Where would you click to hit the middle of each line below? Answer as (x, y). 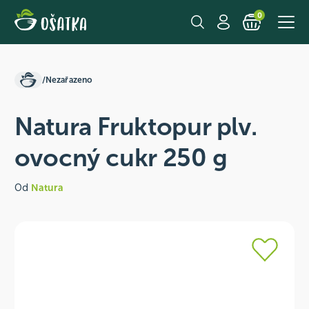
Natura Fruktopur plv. (136, 127)
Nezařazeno (69, 80)
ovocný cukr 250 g (121, 158)
